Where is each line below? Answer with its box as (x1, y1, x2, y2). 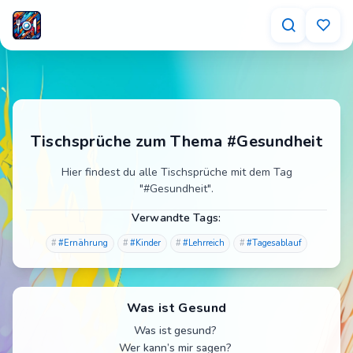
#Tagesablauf (246, 237, 302, 250)
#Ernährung (58, 237, 109, 250)
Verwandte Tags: (132, 210, 221, 225)
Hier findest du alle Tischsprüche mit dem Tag (61, 165, 292, 180)
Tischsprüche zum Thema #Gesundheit (30, 131, 323, 152)
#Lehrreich (182, 237, 225, 250)
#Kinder (130, 237, 162, 250)
